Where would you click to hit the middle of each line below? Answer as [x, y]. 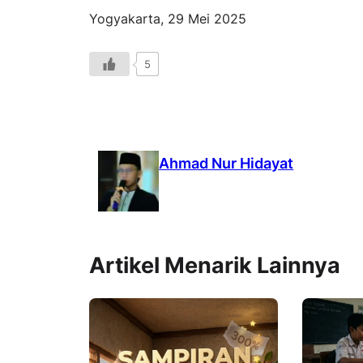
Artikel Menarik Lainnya [215, 266]
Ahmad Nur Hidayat [226, 163]
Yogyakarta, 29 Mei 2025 [168, 18]
